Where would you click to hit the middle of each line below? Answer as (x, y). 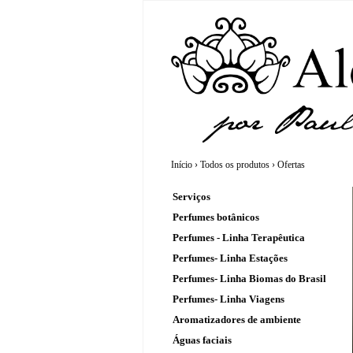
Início (182, 165)
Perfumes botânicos (216, 217)
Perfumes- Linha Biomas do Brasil (249, 279)
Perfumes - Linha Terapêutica (239, 238)
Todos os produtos (235, 165)
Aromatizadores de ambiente (237, 320)
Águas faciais (202, 340)
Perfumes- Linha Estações (230, 258)
